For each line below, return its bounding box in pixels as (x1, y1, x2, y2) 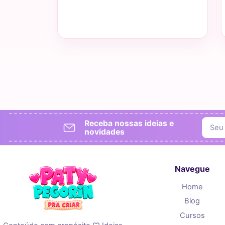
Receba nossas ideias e (84, 118, 174, 128)
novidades (84, 127, 125, 137)
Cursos (179, 210, 205, 220)
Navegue (174, 163, 210, 174)
